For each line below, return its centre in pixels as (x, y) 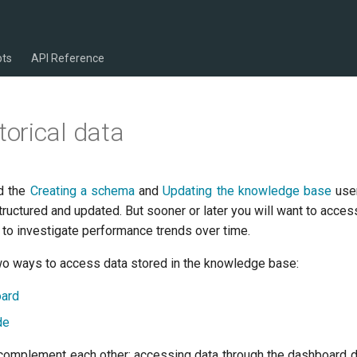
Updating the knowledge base (247, 191)
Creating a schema (82, 191)
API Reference (67, 58)
